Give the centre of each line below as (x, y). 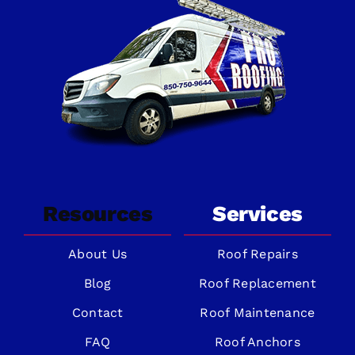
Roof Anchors (257, 342)
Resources (97, 214)
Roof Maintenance (258, 312)
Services (258, 214)
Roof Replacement (257, 283)
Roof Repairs (257, 254)
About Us (98, 254)
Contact (97, 312)
